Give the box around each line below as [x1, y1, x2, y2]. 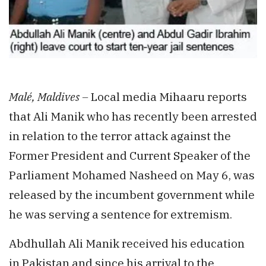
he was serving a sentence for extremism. [9, 207, 232, 222]
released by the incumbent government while [9, 187, 255, 202]
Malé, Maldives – [9, 89, 91, 104]
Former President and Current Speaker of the [9, 148, 251, 163]
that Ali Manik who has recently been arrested [9, 109, 257, 124]
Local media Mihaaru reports [91, 89, 247, 104]
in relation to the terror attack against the [9, 128, 231, 144]
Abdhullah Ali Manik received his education [9, 236, 245, 251]
